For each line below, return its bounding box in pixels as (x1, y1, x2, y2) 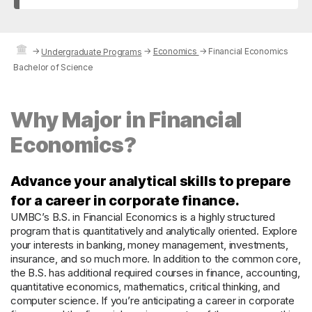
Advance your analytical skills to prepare (10, 173, 291, 190)
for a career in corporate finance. (10, 192, 240, 210)
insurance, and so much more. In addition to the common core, (10, 252, 301, 266)
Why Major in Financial (10, 107, 243, 133)
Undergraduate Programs (41, 46, 142, 57)
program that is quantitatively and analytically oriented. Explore (10, 224, 297, 238)
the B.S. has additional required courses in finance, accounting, (10, 266, 300, 280)
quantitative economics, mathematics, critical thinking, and (10, 280, 280, 294)
